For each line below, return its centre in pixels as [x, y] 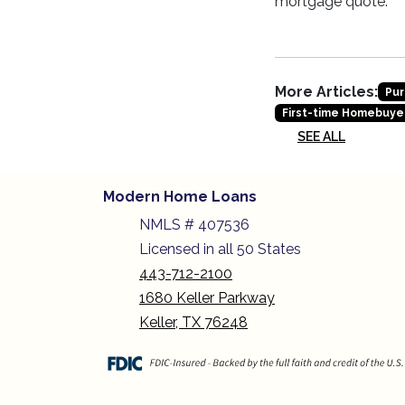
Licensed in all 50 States [220, 250]
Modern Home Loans [180, 197]
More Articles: [326, 92]
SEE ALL [321, 137]
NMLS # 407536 [196, 225]
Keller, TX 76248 [193, 323]
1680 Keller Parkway [207, 298]
